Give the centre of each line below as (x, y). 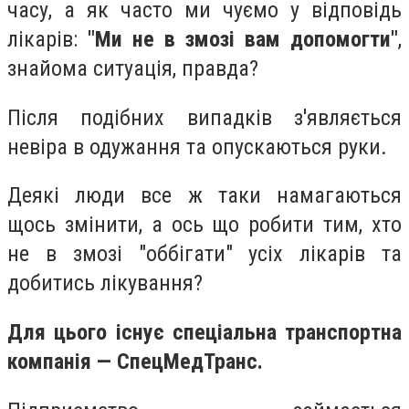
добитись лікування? (105, 283)
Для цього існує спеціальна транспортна (204, 332)
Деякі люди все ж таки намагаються (204, 196)
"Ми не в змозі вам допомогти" (243, 40)
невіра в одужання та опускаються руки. (197, 147)
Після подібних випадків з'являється (204, 117)
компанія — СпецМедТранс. (135, 361)
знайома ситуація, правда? (133, 69)
